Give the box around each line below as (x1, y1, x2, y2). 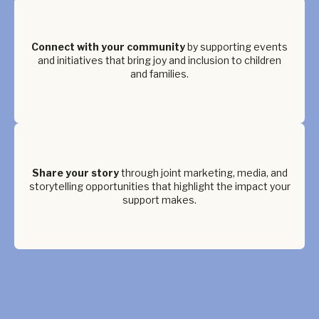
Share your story (31, 167, 121, 179)
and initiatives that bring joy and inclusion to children (38, 54, 281, 66)
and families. (130, 68, 189, 80)
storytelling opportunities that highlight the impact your (28, 180, 291, 192)
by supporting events (187, 41, 288, 53)
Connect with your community (31, 41, 187, 53)
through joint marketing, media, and (120, 167, 288, 179)
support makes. (122, 194, 197, 206)
